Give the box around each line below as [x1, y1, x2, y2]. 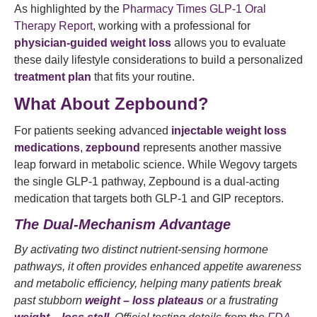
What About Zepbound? [14, 94, 209, 113]
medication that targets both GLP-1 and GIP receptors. [14, 192, 284, 204]
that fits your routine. [91, 71, 195, 83]
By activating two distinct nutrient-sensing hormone [14, 243, 268, 255]
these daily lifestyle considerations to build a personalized [14, 54, 303, 66]
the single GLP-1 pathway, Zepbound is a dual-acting [14, 175, 279, 188]
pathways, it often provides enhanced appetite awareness [14, 260, 301, 272]
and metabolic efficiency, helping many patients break [14, 277, 282, 289]
